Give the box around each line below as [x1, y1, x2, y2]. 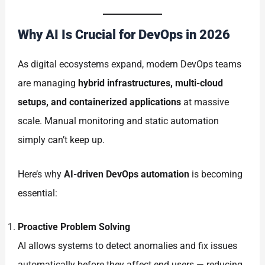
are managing [18, 77, 79, 89]
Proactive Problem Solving [18, 221, 131, 233]
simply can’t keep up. [18, 134, 105, 146]
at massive [181, 96, 230, 108]
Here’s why [18, 168, 64, 180]
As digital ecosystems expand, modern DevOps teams [18, 59, 242, 70]
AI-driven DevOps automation [64, 168, 190, 180]
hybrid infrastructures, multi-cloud [78, 77, 224, 89]
